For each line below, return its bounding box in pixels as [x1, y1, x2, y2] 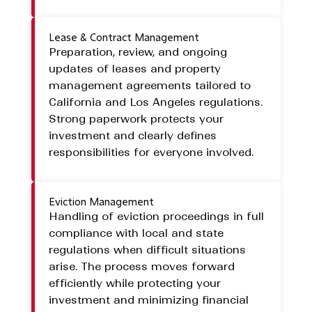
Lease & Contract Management [48, 31, 199, 45]
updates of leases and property [48, 62, 221, 76]
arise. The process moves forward [48, 260, 235, 274]
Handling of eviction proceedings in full [48, 210, 264, 224]
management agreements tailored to [48, 79, 251, 93]
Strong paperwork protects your [48, 112, 224, 126]
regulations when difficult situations [48, 243, 246, 257]
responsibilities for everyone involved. [48, 146, 253, 159]
